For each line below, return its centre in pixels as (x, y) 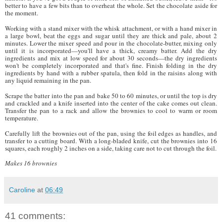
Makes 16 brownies (31, 163)
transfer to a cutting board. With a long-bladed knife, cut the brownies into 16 (111, 140)
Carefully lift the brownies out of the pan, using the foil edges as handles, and (111, 133)
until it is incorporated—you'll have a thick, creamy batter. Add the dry (111, 50)
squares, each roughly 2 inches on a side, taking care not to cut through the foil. (111, 148)
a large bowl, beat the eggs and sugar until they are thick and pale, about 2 (111, 35)
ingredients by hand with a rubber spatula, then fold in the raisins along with (111, 73)
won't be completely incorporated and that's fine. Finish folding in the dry (111, 65)
